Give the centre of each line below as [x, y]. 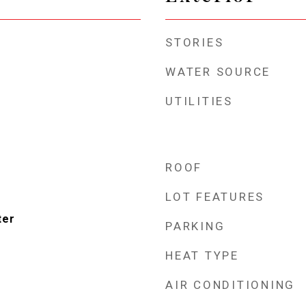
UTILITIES [199, 101]
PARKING [195, 226]
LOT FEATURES [215, 196]
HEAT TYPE [202, 255]
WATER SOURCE [218, 71]
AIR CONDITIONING [230, 284]
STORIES [195, 42]
